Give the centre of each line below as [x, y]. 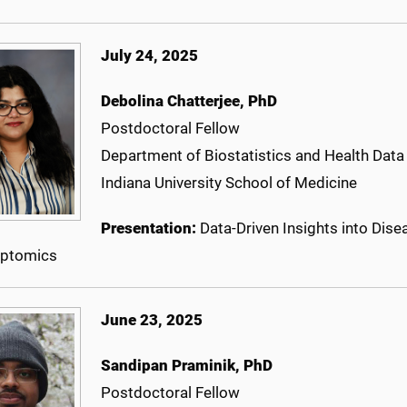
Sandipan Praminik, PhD [187, 366]
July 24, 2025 [149, 56]
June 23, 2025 [152, 320]
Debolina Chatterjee [170, 101]
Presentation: [150, 228]
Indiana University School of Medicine [229, 183]
